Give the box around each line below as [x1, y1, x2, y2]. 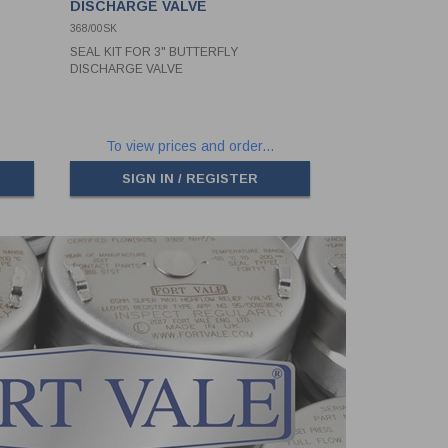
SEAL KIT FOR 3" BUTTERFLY [70, 45, 239, 60]
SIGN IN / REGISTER [122, 171, 259, 187]
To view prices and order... [106, 138, 275, 155]
